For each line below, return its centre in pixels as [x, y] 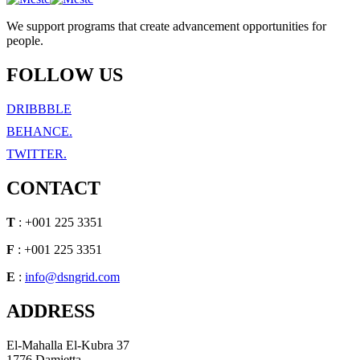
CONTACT [53, 188]
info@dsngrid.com [72, 276]
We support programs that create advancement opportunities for [166, 26]
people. [25, 40]
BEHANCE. [39, 131]
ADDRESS [51, 311]
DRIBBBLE [39, 108]
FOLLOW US [65, 74]
